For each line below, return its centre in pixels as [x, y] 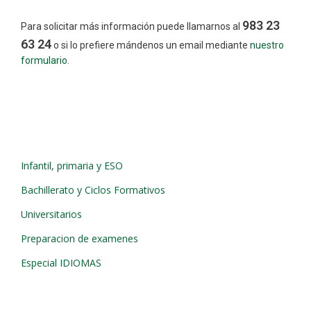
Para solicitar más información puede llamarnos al [132, 26]
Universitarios [51, 214]
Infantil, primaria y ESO [72, 166]
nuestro [267, 45]
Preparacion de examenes [79, 238]
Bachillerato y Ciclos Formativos [93, 190]
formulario [44, 60]
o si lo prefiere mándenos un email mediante [151, 45]
